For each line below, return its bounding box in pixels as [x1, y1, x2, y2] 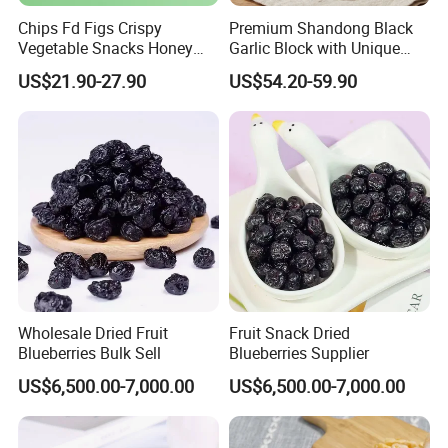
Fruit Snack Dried [228, 321, 350, 344]
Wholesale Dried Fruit [18, 321, 169, 344]
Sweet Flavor [228, 56, 320, 79]
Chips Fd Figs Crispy [18, 16, 163, 39]
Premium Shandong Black [228, 16, 413, 39]
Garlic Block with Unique [228, 36, 400, 59]
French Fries [18, 56, 105, 79]
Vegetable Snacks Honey [18, 36, 194, 59]
